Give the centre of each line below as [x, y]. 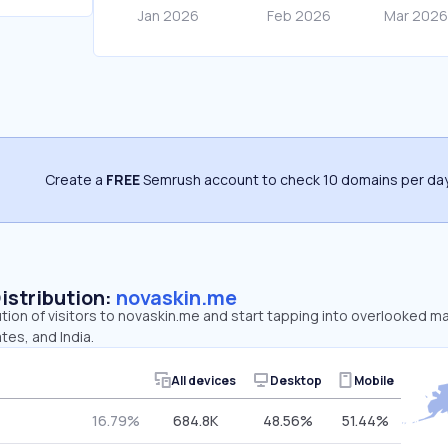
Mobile [374, 380]
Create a [75, 179]
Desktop [296, 380]
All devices [203, 380]
